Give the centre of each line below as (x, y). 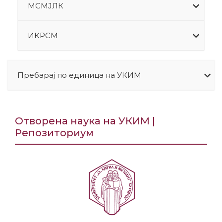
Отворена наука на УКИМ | (85, 121)
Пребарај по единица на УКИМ (79, 75)
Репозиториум (54, 133)
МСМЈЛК (45, 6)
